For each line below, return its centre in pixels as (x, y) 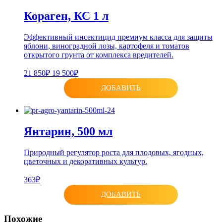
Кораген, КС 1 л (66, 16)
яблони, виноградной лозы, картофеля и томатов (107, 46)
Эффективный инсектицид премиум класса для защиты (118, 37)
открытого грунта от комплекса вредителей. (99, 55)
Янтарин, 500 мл (68, 131)
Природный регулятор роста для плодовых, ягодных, (114, 152)
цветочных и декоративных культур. (85, 161)
